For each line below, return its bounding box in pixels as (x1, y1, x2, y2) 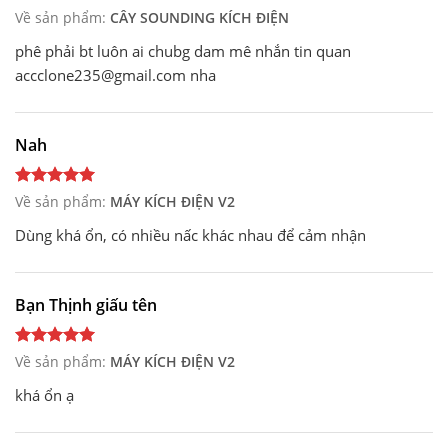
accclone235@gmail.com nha (15, 64, 216, 85)
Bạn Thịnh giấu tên (15, 293, 157, 316)
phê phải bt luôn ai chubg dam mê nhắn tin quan (15, 40, 351, 61)
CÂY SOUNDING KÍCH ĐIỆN (110, 7, 289, 27)
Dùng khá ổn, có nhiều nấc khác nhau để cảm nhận (15, 224, 366, 245)
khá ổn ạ (15, 384, 74, 405)
